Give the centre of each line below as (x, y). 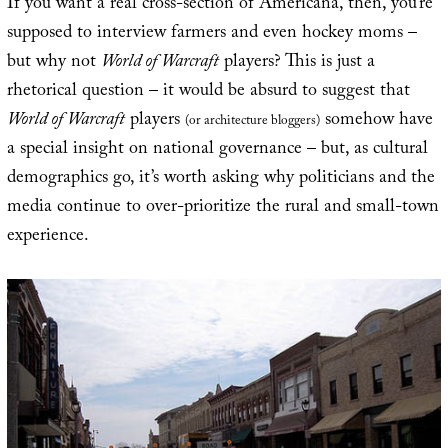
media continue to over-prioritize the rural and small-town (222, 209)
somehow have (376, 122)
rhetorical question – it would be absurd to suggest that (208, 93)
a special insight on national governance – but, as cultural (217, 151)
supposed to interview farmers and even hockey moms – (211, 35)
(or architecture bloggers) (252, 122)
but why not (53, 64)
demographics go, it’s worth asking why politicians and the (220, 180)
